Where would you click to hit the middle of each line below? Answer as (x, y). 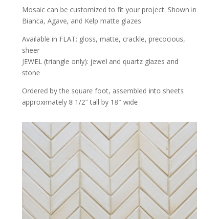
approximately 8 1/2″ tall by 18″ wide (80, 102)
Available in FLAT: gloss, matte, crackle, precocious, (103, 39)
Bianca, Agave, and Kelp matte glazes (81, 21)
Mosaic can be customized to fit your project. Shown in (109, 9)
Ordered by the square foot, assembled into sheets (103, 90)
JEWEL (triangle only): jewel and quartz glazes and (100, 61)
